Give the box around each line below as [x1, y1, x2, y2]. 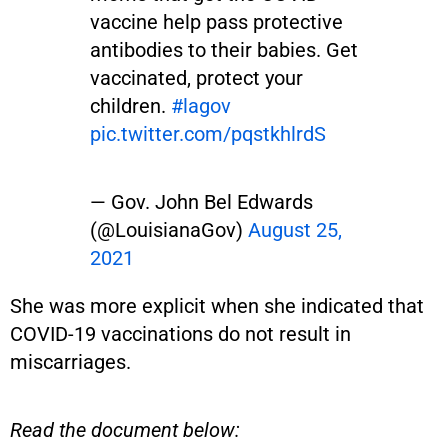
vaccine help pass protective [90, 9, 343, 34]
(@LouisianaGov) [90, 217, 248, 242]
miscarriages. [10, 349, 131, 374]
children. [90, 93, 171, 118]
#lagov [171, 93, 231, 118]
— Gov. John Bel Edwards [90, 189, 313, 214]
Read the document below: [10, 417, 240, 442]
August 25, [248, 217, 342, 242]
